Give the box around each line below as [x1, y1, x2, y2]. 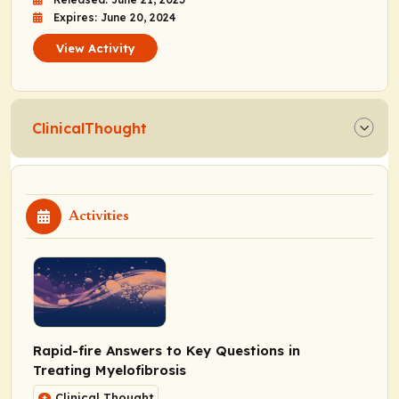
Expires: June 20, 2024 [53, 10, 175, 24]
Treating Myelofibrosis [33, 361, 186, 379]
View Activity [55, 40, 135, 55]
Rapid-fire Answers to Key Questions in [33, 341, 300, 359]
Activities [69, 208, 129, 224]
